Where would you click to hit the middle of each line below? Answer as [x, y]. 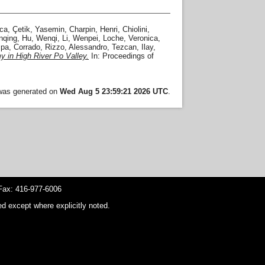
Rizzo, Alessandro [76, 47]
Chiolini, [136, 30]
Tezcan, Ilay [132, 47]
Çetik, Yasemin [38, 30]
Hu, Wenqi [40, 38]
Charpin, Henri [93, 30]
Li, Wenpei [80, 38]
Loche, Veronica [130, 38]
